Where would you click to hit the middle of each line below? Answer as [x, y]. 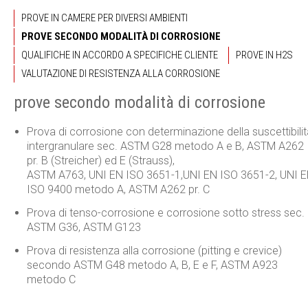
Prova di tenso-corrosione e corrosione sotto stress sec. [165, 212]
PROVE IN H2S [264, 55]
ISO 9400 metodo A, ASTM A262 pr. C [118, 189]
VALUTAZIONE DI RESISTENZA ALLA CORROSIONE [121, 74]
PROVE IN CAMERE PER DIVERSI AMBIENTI [104, 18]
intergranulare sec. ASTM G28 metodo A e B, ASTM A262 [165, 146]
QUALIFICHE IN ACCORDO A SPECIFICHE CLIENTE [120, 55]
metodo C [51, 279]
